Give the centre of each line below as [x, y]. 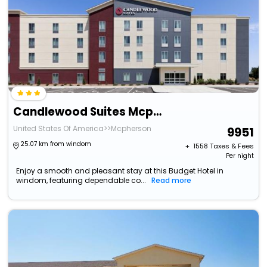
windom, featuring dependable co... [81, 181]
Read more [172, 181]
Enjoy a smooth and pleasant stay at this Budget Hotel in [120, 171]
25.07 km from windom [56, 144]
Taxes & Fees [232, 146]
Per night [240, 156]
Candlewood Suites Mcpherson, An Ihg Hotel [158, 112]
